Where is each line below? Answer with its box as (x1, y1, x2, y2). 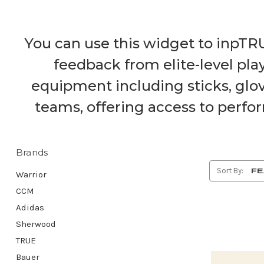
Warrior (15, 169, 47, 180)
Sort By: (217, 166, 244, 176)
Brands (15, 147, 48, 159)
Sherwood (15, 219, 56, 230)
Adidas (15, 202, 44, 213)
